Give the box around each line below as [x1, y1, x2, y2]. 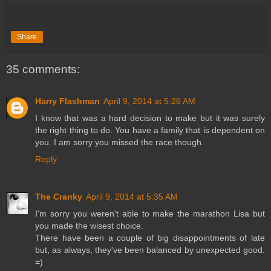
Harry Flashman [35, 96, 100, 106]
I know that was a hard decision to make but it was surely [35, 113, 265, 123]
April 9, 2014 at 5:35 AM [86, 191, 178, 201]
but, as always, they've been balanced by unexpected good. [35, 244, 265, 255]
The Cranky [35, 191, 82, 201]
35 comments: [6, 63, 80, 76]
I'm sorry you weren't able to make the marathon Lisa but [35, 208, 265, 218]
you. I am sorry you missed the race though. [35, 137, 204, 147]
